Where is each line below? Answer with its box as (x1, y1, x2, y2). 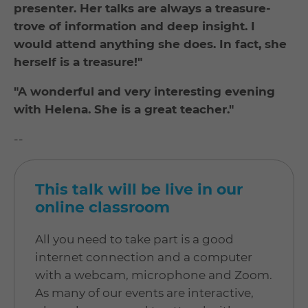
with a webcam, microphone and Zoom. (35, 267, 272, 282)
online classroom (35, 197, 170, 217)
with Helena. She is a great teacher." (14, 102, 234, 116)
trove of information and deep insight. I (14, 19, 255, 33)
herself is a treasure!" (14, 54, 142, 69)
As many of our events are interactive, (35, 285, 254, 300)
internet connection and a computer (35, 250, 252, 264)
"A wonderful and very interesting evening (14, 84, 275, 98)
